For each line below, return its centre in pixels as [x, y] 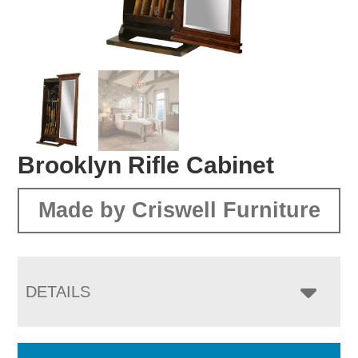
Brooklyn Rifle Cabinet [146, 165]
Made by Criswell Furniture [179, 210]
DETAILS [58, 291]
